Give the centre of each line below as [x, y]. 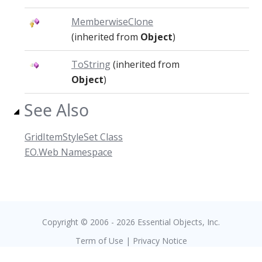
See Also [56, 110]
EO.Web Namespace [68, 152]
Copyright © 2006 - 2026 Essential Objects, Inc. [131, 222]
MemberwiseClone [112, 22]
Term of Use [99, 241]
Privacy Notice [160, 241]
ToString [91, 64]
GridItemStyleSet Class [74, 137]
